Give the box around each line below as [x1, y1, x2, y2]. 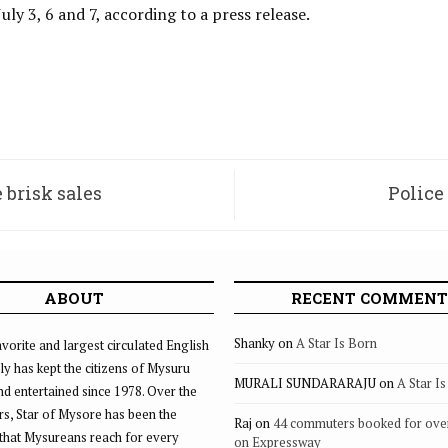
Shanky [234, 334, 275, 352]
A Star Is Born [296, 334, 377, 352]
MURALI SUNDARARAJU [234, 374, 376, 392]
